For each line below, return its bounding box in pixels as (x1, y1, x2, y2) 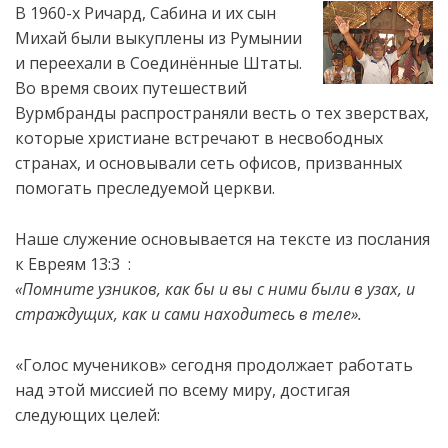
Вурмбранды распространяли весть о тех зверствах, (15, 102, 429, 124)
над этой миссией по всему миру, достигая (15, 379, 350, 401)
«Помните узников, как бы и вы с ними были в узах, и (15, 278, 415, 300)
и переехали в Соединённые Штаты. (15, 52, 302, 74)
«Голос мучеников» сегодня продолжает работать (15, 354, 413, 376)
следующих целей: (15, 404, 160, 426)
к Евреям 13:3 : (15, 253, 131, 275)
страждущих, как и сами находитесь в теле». (15, 303, 362, 325)
